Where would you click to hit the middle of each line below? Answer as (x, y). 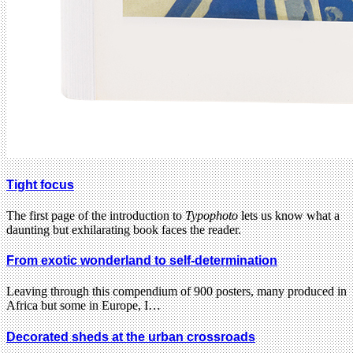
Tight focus (40, 184)
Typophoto (212, 215)
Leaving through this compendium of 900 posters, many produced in (176, 292)
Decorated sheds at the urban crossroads (131, 336)
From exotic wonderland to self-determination (142, 261)
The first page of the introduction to (96, 215)
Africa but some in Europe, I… (84, 306)
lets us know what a (289, 215)
